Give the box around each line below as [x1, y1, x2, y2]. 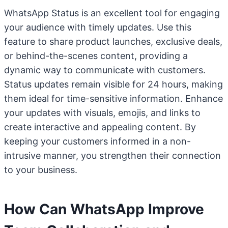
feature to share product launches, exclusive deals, [4, 36, 222, 47]
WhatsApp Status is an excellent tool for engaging [4, 8, 220, 18]
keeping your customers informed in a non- [4, 136, 191, 147]
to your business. [4, 164, 77, 175]
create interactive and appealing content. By [4, 122, 196, 132]
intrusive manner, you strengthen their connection [4, 150, 221, 161]
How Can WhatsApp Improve [4, 201, 204, 218]
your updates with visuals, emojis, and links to [4, 107, 201, 118]
